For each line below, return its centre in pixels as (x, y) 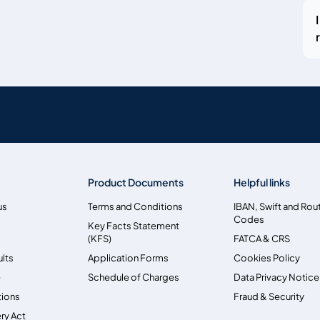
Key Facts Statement (134, 225)
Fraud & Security (269, 296)
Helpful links (261, 182)
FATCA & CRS (261, 238)
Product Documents (136, 182)
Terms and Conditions (136, 206)
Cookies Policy (266, 257)
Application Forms (129, 257)
